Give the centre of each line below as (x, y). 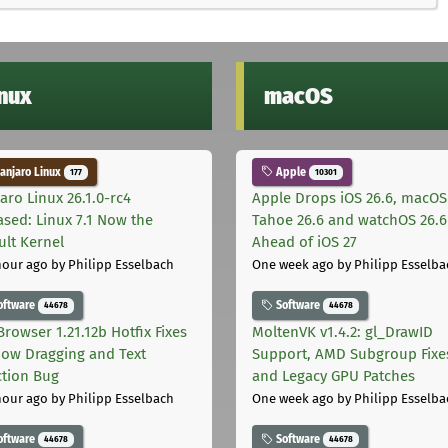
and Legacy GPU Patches (333, 376)
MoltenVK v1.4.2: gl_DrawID (342, 332)
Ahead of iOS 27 (304, 242)
